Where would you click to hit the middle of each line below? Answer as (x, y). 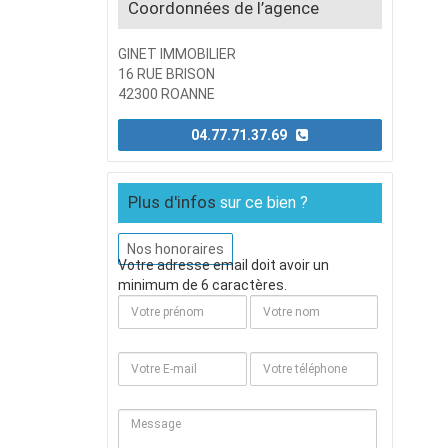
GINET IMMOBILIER (176, 54)
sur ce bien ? (263, 202)
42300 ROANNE (166, 94)
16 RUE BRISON (166, 74)
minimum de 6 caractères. (202, 285)
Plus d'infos (173, 202)
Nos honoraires (175, 249)
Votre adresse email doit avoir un (223, 265)
